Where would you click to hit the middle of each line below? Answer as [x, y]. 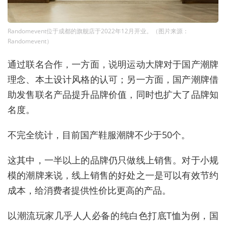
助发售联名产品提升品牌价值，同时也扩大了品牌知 [113, 95]
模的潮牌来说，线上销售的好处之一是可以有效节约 [113, 175]
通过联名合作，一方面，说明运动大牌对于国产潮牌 [113, 64]
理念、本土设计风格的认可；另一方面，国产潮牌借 [113, 79]
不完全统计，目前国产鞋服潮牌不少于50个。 [99, 135]
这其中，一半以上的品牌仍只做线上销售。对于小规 [113, 160]
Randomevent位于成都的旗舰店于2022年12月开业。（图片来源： [98, 31]
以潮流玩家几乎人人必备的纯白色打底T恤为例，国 [113, 216]
